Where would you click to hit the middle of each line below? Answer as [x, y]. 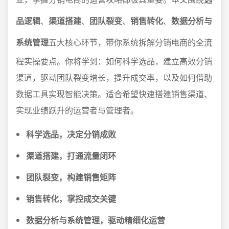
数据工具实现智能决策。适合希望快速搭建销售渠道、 [114, 94]
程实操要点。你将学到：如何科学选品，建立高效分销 [114, 61]
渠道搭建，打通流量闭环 [71, 156]
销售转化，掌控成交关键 [71, 199]
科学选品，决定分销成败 [71, 134]
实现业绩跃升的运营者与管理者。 [77, 110]
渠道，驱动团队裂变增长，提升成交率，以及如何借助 [114, 77]
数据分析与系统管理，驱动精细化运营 [96, 220]
